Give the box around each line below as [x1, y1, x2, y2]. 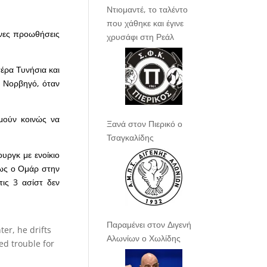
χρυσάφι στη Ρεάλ [107, 31, 175, 43]
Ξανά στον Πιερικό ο [107, 118, 183, 130]
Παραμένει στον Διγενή [107, 219, 192, 231]
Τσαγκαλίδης [107, 132, 154, 144]
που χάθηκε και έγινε [107, 17, 184, 29]
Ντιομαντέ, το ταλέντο [107, 4, 188, 15]
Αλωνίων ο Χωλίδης [107, 232, 181, 244]
